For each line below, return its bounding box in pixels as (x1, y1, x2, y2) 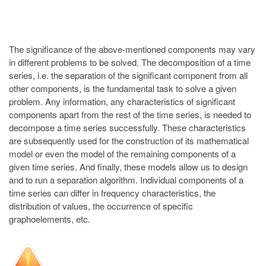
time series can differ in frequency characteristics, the (9, 186, 216, 199)
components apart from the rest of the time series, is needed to (9, 107, 251, 121)
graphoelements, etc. (9, 212, 90, 225)
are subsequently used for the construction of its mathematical (9, 134, 249, 147)
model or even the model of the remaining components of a (9, 147, 236, 160)
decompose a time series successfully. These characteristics (9, 121, 246, 134)
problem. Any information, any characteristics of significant (9, 94, 235, 107)
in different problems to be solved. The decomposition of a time (9, 55, 251, 68)
